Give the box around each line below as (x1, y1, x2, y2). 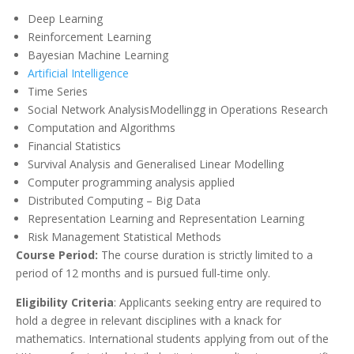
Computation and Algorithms (28, 120, 175, 136)
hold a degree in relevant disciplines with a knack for (16, 313, 281, 329)
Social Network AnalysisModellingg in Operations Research (28, 102, 328, 118)
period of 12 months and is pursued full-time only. (16, 265, 270, 281)
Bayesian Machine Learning (28, 47, 168, 63)
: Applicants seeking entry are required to (114, 295, 322, 311)
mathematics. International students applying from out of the (16, 331, 329, 347)
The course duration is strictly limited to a (98, 247, 313, 263)
